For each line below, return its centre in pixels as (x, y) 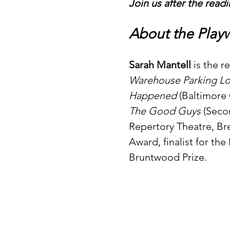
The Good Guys (165, 111)
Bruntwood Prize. (168, 157)
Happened (152, 96)
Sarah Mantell (160, 65)
